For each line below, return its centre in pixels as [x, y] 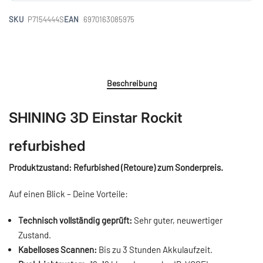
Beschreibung [132, 83]
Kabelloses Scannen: [58, 250]
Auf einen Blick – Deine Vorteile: [68, 194]
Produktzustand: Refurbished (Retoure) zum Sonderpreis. [116, 168]
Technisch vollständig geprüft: [75, 220]
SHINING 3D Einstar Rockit [95, 118]
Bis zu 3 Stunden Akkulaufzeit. [155, 250]
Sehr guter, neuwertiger [177, 220]
